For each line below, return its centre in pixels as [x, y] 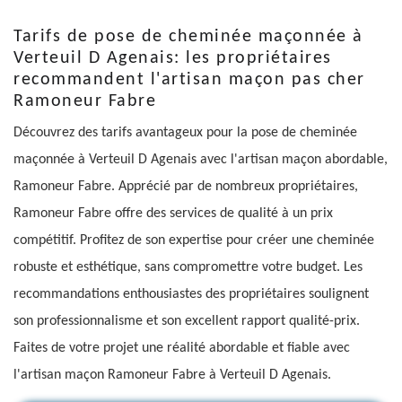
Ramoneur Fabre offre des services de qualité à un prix [173, 213]
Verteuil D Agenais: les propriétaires [173, 58]
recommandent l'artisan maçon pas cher [189, 79]
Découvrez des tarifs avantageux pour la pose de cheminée [185, 132]
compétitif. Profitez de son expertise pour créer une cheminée [194, 240]
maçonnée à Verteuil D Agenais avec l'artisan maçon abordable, [201, 159]
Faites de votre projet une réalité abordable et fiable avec [182, 348]
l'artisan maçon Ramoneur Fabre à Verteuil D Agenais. [172, 375]
